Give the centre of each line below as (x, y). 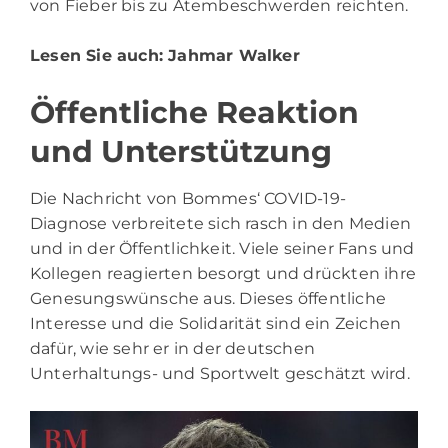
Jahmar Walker (234, 56)
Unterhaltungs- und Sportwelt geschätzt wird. (220, 374)
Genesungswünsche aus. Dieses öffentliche (208, 299)
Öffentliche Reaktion (194, 113)
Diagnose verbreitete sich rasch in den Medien (221, 224)
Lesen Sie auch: (99, 56)
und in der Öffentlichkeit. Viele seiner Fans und (222, 249)
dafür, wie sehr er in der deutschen (172, 349)
